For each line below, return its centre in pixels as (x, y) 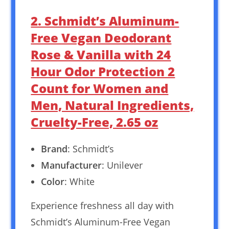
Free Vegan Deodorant (101, 37)
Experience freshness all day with (102, 205)
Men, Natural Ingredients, (112, 105)
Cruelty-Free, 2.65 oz (95, 122)
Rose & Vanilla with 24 (101, 54)
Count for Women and (100, 88)
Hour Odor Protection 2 (103, 71)
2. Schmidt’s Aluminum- (105, 20)
